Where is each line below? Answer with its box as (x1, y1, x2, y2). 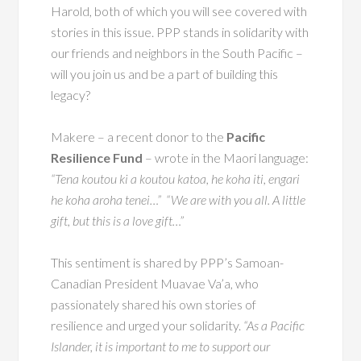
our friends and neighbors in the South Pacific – (51, 44, 304, 60)
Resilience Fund (51, 149, 143, 165)
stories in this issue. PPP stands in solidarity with (51, 23, 309, 39)
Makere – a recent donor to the (51, 128, 227, 144)
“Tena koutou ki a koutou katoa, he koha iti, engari (51, 170, 301, 186)
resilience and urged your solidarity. (51, 317, 244, 333)
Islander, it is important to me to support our (51, 338, 271, 354)
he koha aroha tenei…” (51, 191, 167, 207)
